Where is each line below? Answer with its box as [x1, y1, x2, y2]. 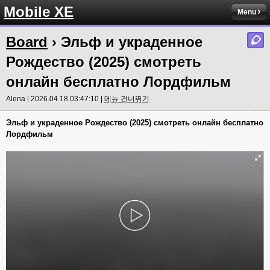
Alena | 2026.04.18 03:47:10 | [6, 95, 104, 103]
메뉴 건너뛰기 [104, 95, 149, 103]
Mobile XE [4, 4, 74, 20]
